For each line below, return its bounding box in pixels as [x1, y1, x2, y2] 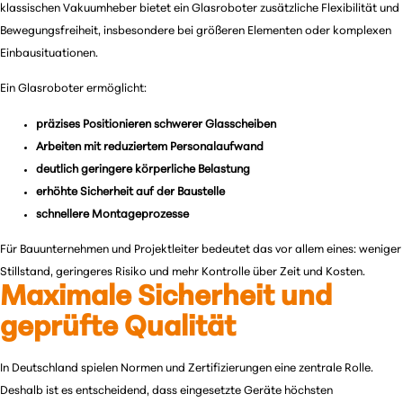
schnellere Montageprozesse [36, 208, 189, 220]
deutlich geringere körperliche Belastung [36, 163, 250, 175]
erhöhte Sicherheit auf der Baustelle [36, 185, 225, 198]
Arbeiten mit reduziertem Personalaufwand [36, 140, 264, 153]
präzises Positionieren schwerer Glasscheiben [36, 118, 276, 130]
